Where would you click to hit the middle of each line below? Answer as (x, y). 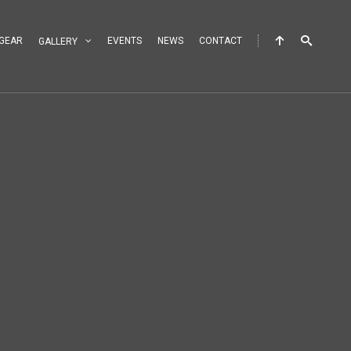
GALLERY (58, 42)
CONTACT (221, 41)
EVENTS (125, 41)
